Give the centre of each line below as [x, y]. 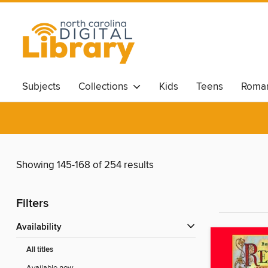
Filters [32, 204]
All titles [40, 250]
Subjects [41, 87]
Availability [42, 228]
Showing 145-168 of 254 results [85, 165]
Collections [106, 87]
